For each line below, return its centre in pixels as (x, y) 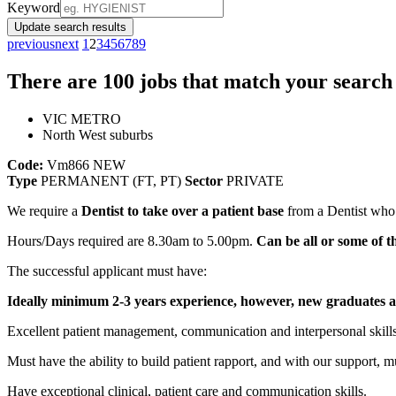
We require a (44, 210)
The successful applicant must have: (107, 270)
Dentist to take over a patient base (183, 210)
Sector (204, 180)
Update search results (70, 27)
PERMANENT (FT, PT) (111, 180)
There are (55, 81)
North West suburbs (98, 134)
